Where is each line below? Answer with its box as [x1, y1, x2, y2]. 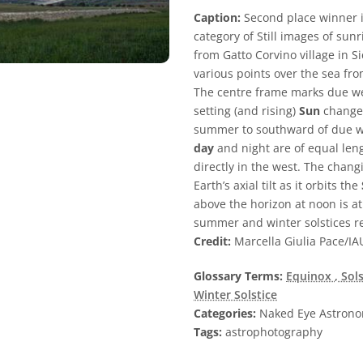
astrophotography [222, 324, 322, 340]
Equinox [286, 268, 335, 284]
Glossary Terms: [194, 268, 283, 284]
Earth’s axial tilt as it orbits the [194, 177, 361, 194]
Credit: [194, 233, 231, 250]
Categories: [194, 305, 256, 322]
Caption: [194, 10, 241, 26]
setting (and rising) [194, 103, 299, 119]
